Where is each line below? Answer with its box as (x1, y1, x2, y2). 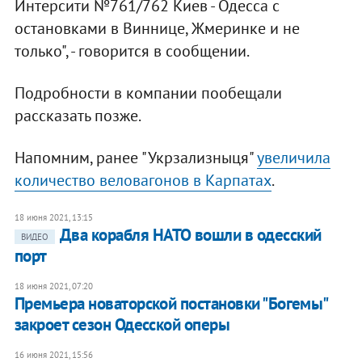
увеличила (256, 147, 330, 169)
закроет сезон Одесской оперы (14, 314, 230, 336)
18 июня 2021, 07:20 (14, 280, 93, 293)
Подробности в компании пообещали (14, 82, 282, 104)
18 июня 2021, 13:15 (14, 212, 93, 224)
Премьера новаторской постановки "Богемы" (14, 293, 327, 315)
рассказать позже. (14, 105, 141, 127)
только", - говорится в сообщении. (14, 40, 250, 62)
